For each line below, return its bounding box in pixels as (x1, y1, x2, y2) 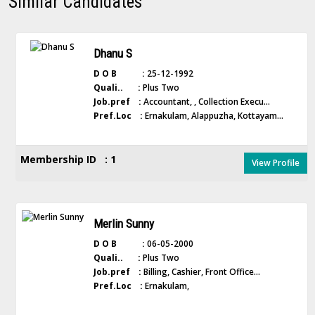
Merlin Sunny (93, 217, 154, 231)
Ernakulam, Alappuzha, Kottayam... (142, 110, 283, 122)
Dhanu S (93, 46, 132, 61)
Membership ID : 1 (20, 153, 116, 167)
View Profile (252, 157, 300, 169)
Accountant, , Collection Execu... (141, 96, 270, 108)
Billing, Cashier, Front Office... (141, 266, 260, 278)
